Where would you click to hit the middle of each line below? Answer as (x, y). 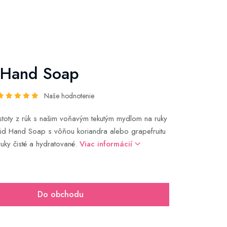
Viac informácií (107, 144)
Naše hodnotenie (69, 96)
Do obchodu (60, 194)
